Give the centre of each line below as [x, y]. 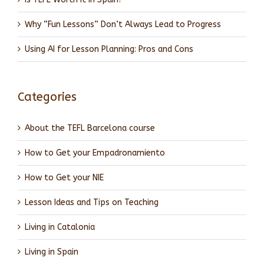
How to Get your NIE [64, 177]
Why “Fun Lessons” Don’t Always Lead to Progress [123, 25]
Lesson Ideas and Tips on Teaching [92, 202]
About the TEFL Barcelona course [90, 128]
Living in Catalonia [60, 227]
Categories [47, 97]
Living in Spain [52, 252]
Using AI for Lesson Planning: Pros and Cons [109, 49]
